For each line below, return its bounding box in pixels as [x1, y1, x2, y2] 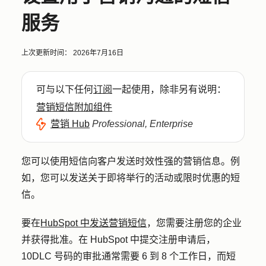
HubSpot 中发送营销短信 [40, 218, 147, 228]
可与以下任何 [36, 84, 93, 95]
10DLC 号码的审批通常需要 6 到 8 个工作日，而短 [21, 251, 236, 261]
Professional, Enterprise [92, 119, 193, 129]
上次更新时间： [21, 49, 73, 57]
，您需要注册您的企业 [147, 218, 242, 228]
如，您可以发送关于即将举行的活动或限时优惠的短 [21, 173, 240, 183]
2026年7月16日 [73, 49, 123, 57]
